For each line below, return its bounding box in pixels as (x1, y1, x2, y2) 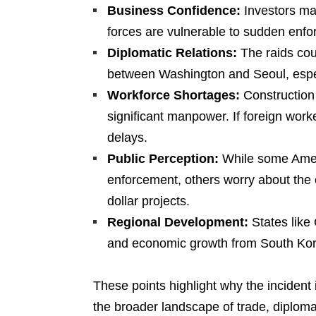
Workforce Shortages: (107, 88, 240, 102)
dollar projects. (107, 194, 190, 208)
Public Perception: (107, 152, 219, 166)
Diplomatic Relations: (107, 46, 237, 60)
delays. (107, 130, 147, 145)
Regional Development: (107, 215, 248, 229)
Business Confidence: (107, 4, 241, 18)
